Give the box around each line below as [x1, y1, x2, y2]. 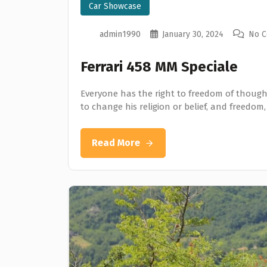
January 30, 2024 [162, 29, 223, 39]
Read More [92, 136, 140, 148]
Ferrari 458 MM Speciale [80, 58, 238, 75]
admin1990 [100, 29, 141, 39]
